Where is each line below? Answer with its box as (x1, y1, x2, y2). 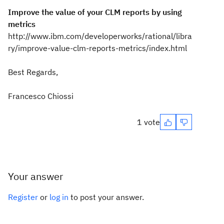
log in (49, 192, 68, 202)
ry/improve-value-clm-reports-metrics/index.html (8, 43, 187, 53)
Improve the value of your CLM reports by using (8, 7, 182, 17)
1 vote (137, 117, 160, 127)
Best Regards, (8, 67, 58, 77)
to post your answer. (68, 192, 144, 202)
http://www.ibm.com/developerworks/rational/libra (8, 31, 192, 41)
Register (8, 192, 38, 202)
